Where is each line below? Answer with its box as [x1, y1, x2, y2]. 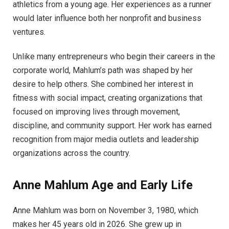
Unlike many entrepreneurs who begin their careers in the [13, 51, 215, 61]
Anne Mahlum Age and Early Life [13, 178, 193, 192]
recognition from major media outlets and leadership [13, 134, 199, 144]
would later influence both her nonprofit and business [13, 13, 201, 24]
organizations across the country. [13, 148, 130, 158]
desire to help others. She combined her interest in [13, 79, 193, 89]
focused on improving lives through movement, [13, 106, 180, 117]
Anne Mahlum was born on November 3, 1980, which [13, 205, 198, 215]
